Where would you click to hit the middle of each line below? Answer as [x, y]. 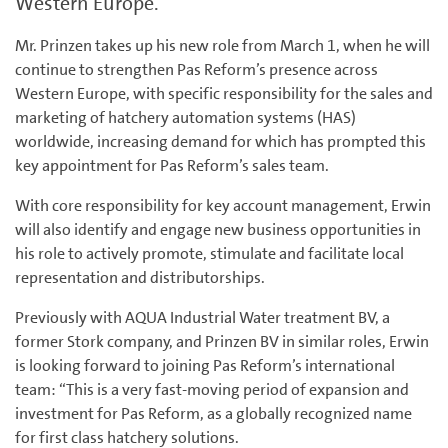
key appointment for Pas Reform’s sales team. [173, 166]
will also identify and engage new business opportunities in [218, 230]
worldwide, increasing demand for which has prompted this [220, 142]
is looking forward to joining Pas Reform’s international [205, 366]
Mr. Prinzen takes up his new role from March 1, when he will [222, 46]
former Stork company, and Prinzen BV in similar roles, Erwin [222, 342]
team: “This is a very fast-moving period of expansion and [212, 390]
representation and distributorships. [141, 278]
